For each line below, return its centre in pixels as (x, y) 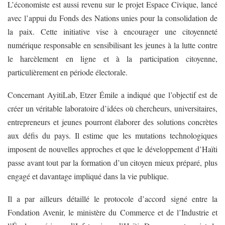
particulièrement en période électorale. (68, 72)
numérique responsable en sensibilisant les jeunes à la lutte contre (113, 45)
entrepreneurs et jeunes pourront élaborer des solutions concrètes (113, 122)
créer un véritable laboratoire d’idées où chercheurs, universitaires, (113, 108)
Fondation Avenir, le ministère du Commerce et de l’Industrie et (113, 212)
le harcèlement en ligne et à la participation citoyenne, (113, 58)
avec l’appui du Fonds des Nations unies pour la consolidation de (113, 18)
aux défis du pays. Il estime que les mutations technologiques (113, 135)
